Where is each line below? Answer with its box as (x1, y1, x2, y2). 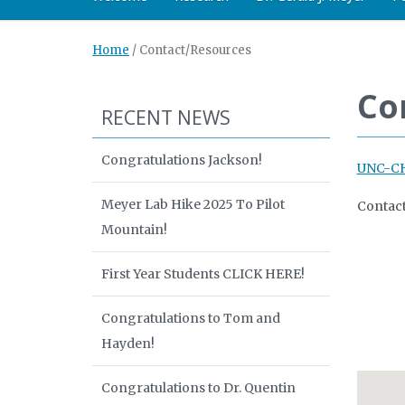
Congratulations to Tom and (101, 310, 280, 326)
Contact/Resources (139, 42, 251, 58)
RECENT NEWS (101, 105, 231, 130)
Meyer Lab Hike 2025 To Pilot (101, 196, 285, 212)
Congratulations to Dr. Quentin (101, 380, 296, 396)
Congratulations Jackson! (101, 152, 262, 168)
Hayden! (101, 335, 155, 352)
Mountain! (101, 221, 167, 238)
